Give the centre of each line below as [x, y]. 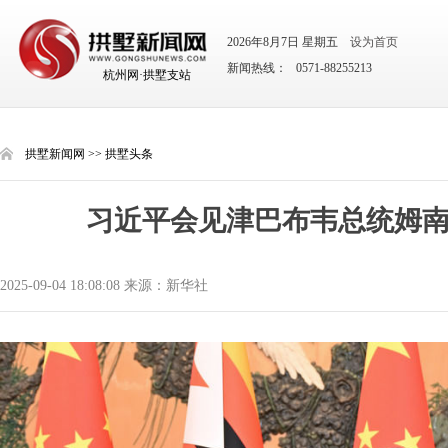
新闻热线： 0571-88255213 [299, 68]
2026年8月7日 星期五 [284, 42]
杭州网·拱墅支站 [147, 75]
